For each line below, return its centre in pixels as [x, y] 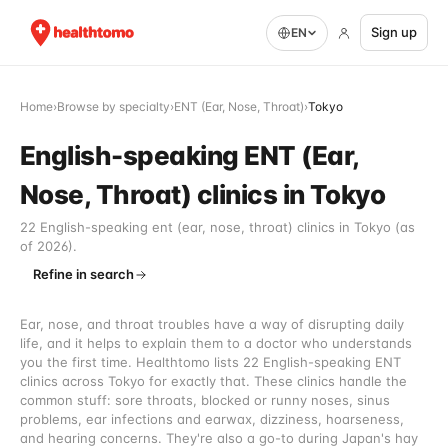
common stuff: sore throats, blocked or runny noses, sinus [205, 400]
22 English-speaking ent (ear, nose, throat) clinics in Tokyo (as [217, 227]
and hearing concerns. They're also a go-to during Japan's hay [219, 438]
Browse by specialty [113, 106]
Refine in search [83, 274]
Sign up [394, 32]
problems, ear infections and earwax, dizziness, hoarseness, [212, 419]
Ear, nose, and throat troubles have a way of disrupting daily [212, 324]
